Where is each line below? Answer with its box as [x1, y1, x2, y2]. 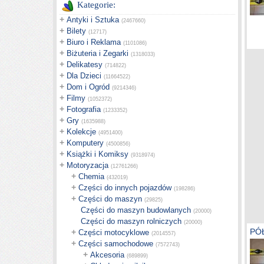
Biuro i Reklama [67, 38, 121, 47]
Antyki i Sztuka [67, 15, 119, 24]
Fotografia [67, 105, 101, 114]
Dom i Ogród [67, 82, 110, 91]
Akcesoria [90, 250, 124, 259]
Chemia [78, 172, 104, 181]
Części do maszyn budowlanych [81, 206, 191, 214]
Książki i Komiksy [67, 150, 128, 159]
